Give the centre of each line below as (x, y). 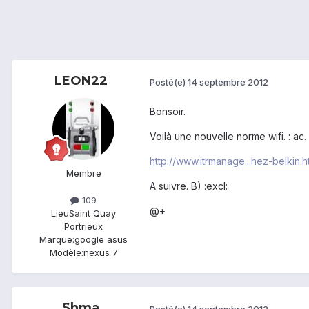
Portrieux (83, 227)
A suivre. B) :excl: (189, 186)
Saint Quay (92, 213)
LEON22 (81, 81)
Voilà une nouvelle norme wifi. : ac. (228, 137)
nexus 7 (100, 253)
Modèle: (66, 253)
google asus (101, 240)
